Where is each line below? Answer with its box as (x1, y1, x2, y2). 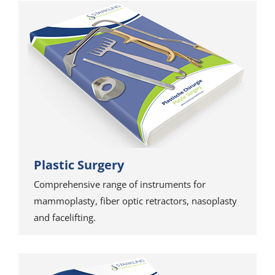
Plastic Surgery (34, 157, 124, 173)
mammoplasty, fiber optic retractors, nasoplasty (34, 195, 237, 207)
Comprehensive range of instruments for (34, 178, 206, 190)
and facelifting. (34, 211, 96, 223)
